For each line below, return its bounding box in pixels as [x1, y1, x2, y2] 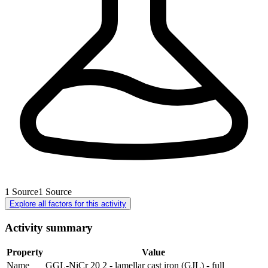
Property [7, 247, 43, 258]
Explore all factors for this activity [10, 199, 126, 208]
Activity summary [5, 221, 93, 234]
